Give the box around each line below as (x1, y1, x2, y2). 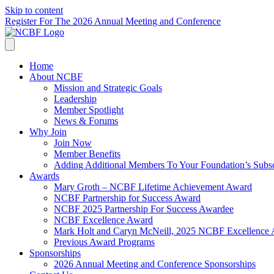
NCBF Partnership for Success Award (54, 193, 201, 203)
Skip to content (5, 5, 63, 15)
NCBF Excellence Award (54, 215, 153, 225)
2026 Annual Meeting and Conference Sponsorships (54, 259, 256, 269)
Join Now (54, 138, 92, 148)
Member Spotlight (54, 105, 124, 115)
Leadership (54, 94, 97, 104)
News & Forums (54, 116, 118, 126)
